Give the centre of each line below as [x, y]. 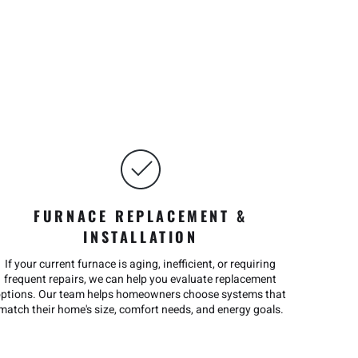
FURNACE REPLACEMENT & [141, 216]
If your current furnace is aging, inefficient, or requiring [141, 264]
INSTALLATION [141, 237]
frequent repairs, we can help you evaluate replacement [141, 279]
